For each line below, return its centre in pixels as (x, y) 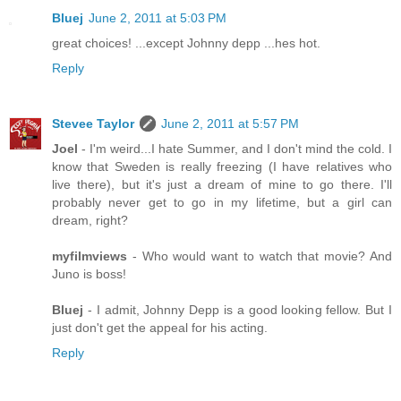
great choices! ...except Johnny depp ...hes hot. (186, 43)
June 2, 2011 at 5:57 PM (230, 123)
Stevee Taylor (93, 123)
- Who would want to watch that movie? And (260, 256)
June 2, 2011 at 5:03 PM (158, 18)
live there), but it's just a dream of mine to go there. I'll (222, 184)
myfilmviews (90, 256)
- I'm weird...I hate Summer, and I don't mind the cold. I (235, 148)
